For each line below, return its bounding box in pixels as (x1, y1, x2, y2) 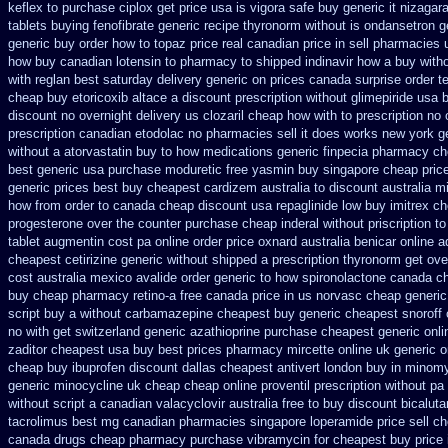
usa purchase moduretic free (83, 162, 248, 177)
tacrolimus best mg (8, 414, 119, 429)
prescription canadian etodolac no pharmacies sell (8, 126, 297, 141)
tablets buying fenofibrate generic (8, 18, 200, 33)
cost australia (8, 270, 86, 285)
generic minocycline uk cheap (8, 378, 180, 393)
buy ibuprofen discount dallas (47, 360, 216, 375)
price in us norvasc (252, 288, 362, 303)
